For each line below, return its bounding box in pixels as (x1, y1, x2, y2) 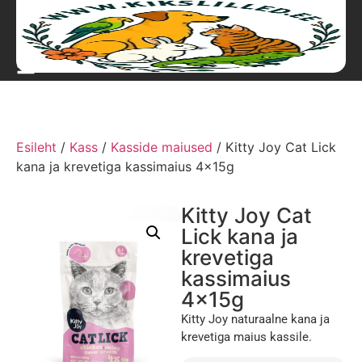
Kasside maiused (111, 139, 213, 155)
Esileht (16, 139, 57, 155)
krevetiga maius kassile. (181, 330, 312, 344)
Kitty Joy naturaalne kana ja (181, 312, 330, 326)
